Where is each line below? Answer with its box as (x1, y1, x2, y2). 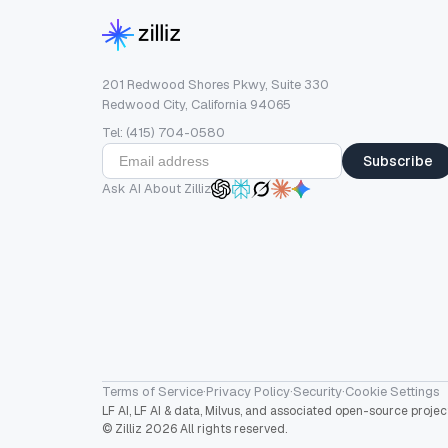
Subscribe (363, 152, 433, 170)
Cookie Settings (345, 383, 440, 400)
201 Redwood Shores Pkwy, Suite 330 (102, 76, 329, 93)
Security (293, 383, 342, 400)
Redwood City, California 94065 (102, 96, 291, 113)
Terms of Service (102, 383, 203, 400)
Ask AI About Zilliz (102, 180, 211, 197)
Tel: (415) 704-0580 (102, 124, 225, 141)
